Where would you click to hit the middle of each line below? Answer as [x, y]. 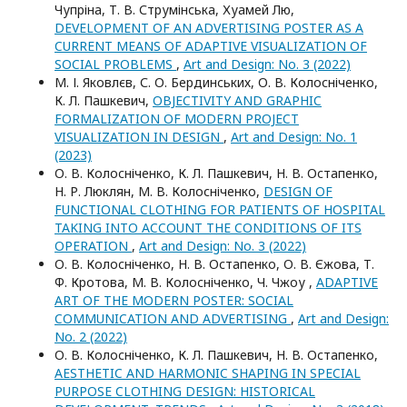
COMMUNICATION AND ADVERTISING [173, 318]
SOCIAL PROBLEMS [115, 64]
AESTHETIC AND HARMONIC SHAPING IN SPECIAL [208, 373]
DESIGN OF [298, 191]
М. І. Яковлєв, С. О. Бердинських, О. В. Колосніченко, [216, 82]
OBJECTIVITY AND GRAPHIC [237, 100]
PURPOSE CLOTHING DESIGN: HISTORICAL [185, 391]
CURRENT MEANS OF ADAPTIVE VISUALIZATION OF [211, 46]
